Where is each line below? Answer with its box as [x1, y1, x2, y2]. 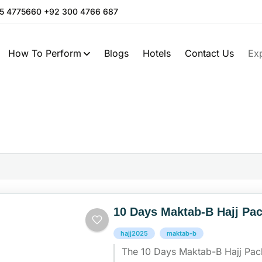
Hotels [143, 47, 171, 59]
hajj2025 [120, 229, 149, 237]
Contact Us [185, 47, 234, 59]
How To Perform [8, 47, 81, 59]
